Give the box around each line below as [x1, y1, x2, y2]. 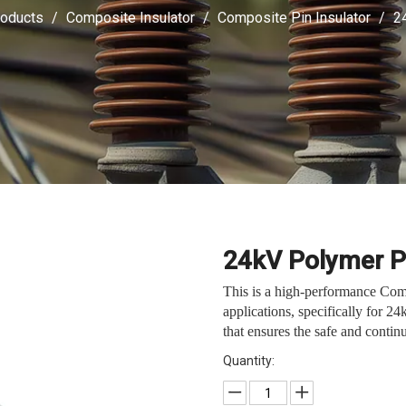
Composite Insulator [65, 9, 195, 26]
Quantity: [223, 353, 275, 368]
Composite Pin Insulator [217, 9, 371, 26]
